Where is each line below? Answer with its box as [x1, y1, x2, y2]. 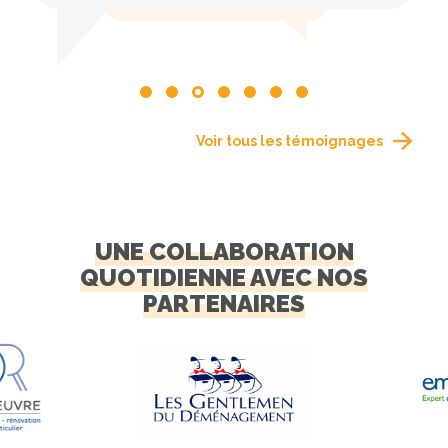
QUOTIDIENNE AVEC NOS [80, 263, 368, 293]
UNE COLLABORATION [94, 237, 354, 267]
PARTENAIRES [143, 289, 305, 319]
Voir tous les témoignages [195, 133, 383, 150]
